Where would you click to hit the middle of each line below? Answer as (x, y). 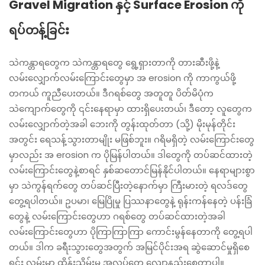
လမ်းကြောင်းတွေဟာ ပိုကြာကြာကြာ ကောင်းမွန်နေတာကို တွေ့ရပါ (131, 232)
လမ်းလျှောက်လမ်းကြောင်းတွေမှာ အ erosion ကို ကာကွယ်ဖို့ (122, 78)
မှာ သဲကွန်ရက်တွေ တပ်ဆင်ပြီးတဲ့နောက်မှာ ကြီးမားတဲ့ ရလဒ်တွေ (128, 185)
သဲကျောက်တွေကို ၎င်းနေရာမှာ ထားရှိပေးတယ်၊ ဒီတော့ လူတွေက (130, 109)
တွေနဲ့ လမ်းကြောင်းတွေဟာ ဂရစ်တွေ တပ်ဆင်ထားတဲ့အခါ (117, 216)
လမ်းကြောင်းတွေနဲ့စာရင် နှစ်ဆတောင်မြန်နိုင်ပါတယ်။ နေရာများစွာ (132, 170)
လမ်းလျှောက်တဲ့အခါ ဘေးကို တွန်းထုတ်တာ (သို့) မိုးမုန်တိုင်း (122, 124)
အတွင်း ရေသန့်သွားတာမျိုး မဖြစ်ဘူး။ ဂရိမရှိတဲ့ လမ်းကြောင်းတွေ (132, 139)
